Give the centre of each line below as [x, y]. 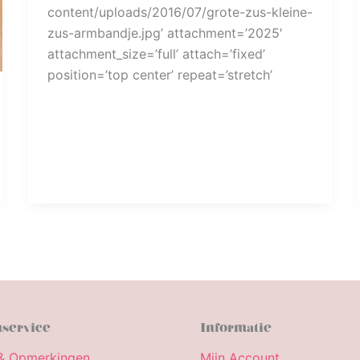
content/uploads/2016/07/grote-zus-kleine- [180, 12]
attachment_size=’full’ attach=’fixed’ [156, 54]
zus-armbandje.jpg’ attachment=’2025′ [165, 33]
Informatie [236, 327]
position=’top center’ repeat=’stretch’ [160, 75]
